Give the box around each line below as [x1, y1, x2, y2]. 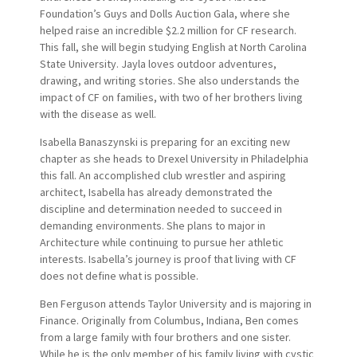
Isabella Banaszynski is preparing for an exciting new [39, 134, 290, 149]
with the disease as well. [39, 106, 156, 121]
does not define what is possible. [39, 268, 198, 283]
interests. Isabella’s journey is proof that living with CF [39, 251, 296, 266]
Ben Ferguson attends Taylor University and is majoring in [39, 296, 312, 311]
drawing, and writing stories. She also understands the [39, 73, 300, 88]
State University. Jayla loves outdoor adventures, [39, 56, 277, 71]
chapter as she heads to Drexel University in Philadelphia [39, 151, 308, 166]
